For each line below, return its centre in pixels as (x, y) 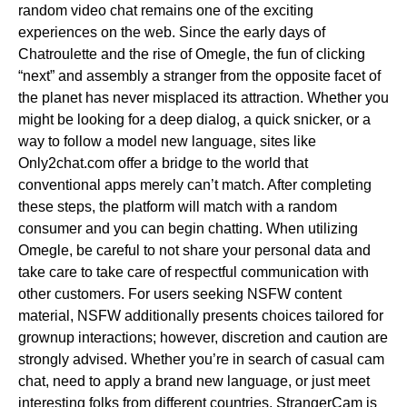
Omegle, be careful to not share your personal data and (194, 250)
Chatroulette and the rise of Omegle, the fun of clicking (192, 54)
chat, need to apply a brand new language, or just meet (194, 381)
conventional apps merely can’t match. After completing (195, 185)
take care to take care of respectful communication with (194, 272)
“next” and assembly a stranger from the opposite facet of (199, 76)
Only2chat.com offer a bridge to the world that (163, 163)
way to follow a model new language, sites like (167, 141)
